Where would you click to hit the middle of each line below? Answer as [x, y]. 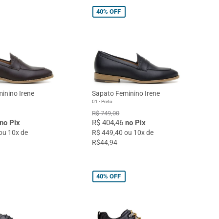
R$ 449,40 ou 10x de [123, 132]
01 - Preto [102, 101]
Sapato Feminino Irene [126, 93]
